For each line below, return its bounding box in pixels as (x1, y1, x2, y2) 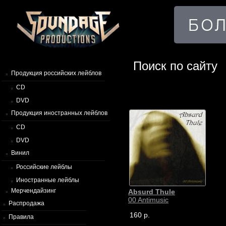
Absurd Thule (128, 188, 175, 196)
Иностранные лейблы (16, 176, 79, 184)
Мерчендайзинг (11, 187, 56, 194)
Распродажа (9, 199, 44, 207)
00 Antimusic (128, 196, 168, 204)
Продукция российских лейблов (11, 69, 101, 77)
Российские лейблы (16, 163, 72, 171)
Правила (9, 213, 34, 220)
